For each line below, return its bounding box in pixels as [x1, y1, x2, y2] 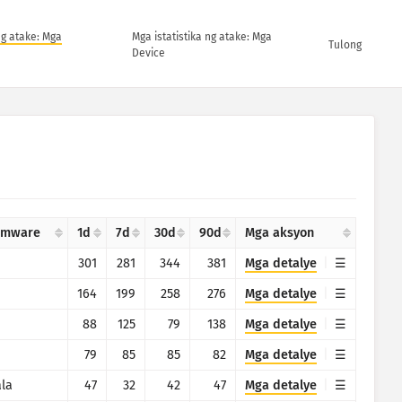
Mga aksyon [245, 225, 314, 240]
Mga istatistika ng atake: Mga [131, 31, 272, 43]
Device [131, 47, 165, 59]
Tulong [328, 39, 363, 51]
